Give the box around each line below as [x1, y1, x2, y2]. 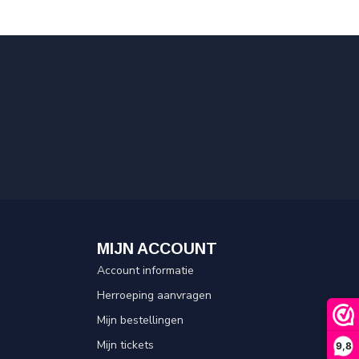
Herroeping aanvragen [97, 288, 212, 303]
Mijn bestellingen [97, 313, 184, 328]
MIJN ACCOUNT [97, 240, 217, 257]
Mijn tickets [97, 337, 154, 353]
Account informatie [97, 263, 194, 278]
